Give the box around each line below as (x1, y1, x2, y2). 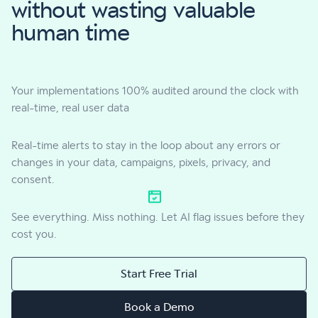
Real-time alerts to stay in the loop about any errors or (11, 140, 280, 152)
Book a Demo (124, 301, 194, 314)
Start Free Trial (121, 268, 197, 280)
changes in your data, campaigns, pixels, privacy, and (11, 157, 270, 169)
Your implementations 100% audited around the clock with (11, 85, 299, 97)
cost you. (11, 229, 57, 241)
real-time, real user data (11, 102, 129, 114)
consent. (11, 174, 55, 186)
